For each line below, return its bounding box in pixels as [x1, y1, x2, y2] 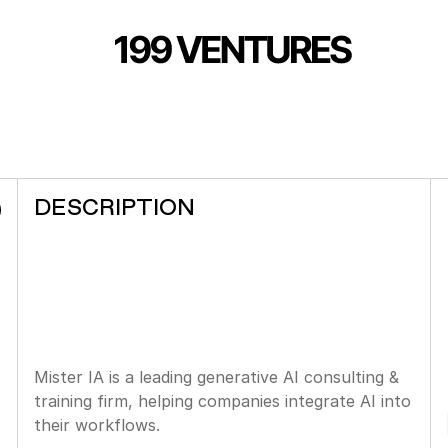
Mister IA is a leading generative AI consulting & [34, 366, 399, 387]
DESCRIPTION [34, 195, 195, 219]
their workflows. [34, 414, 160, 435]
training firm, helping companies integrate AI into [34, 390, 411, 411]
